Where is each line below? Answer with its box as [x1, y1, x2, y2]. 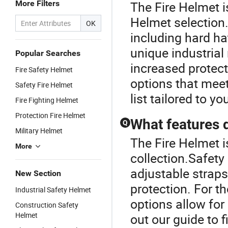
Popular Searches [15, 48, 80, 58]
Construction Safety [15, 200, 78, 210]
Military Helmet [15, 126, 63, 135]
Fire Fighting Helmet [15, 95, 78, 105]
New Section [15, 168, 61, 178]
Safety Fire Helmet [15, 80, 73, 90]
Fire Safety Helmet [15, 65, 73, 74]
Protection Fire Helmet [15, 110, 85, 120]
